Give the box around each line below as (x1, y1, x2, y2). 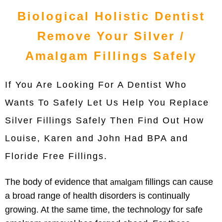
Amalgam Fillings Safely (25, 49, 197, 62)
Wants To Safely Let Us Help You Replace (5, 97, 209, 108)
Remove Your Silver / (37, 29, 185, 43)
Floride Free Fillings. (5, 151, 108, 161)
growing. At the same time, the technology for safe (5, 204, 203, 215)
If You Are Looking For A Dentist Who (5, 79, 187, 90)
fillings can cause (143, 176, 213, 187)
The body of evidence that (5, 176, 110, 187)
